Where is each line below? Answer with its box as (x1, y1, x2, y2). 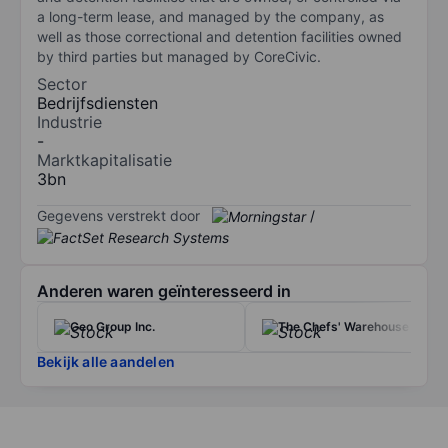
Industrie (37, 111, 102, 132)
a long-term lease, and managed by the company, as (37, 7, 384, 25)
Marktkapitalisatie (37, 149, 172, 170)
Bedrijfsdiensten (37, 92, 158, 113)
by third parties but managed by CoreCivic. (37, 47, 321, 65)
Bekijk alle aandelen (37, 353, 175, 371)
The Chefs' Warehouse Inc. (278, 319, 432, 335)
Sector (37, 73, 87, 94)
